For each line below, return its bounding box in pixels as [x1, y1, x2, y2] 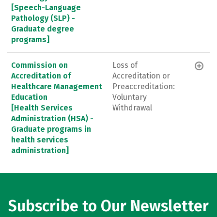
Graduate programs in [11, 124, 91, 134]
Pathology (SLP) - [11, 13, 75, 23]
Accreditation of [11, 71, 71, 80]
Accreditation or [112, 71, 170, 80]
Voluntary [112, 92, 147, 102]
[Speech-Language [11, 2, 81, 12]
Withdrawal [112, 103, 152, 112]
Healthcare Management [11, 81, 102, 91]
